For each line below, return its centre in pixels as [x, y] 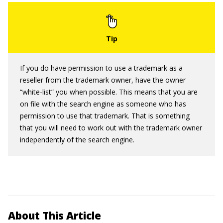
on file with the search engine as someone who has [103, 104]
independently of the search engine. [77, 140]
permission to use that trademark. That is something [105, 116]
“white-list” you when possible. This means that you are [109, 92]
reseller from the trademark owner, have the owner [103, 80]
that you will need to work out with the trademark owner [111, 128]
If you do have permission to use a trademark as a [101, 68]
